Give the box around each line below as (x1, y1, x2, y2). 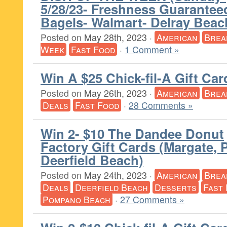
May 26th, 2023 (84, 87, 147, 99)
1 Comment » (125, 43, 179, 56)
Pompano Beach (43, 193, 110, 206)
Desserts (155, 181, 197, 194)
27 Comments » (120, 193, 184, 206)
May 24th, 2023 (84, 169, 147, 181)
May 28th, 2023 (84, 31, 147, 44)
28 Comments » (129, 99, 193, 111)
